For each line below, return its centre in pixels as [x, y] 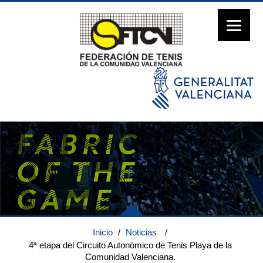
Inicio [103, 232]
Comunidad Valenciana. [130, 257]
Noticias [141, 232]
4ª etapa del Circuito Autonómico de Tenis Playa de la [130, 245]
